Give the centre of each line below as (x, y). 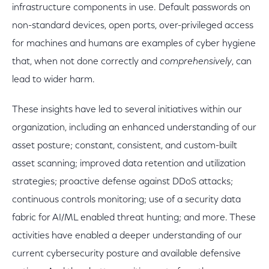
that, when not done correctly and (86, 62)
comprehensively (196, 62)
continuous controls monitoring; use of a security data (126, 200)
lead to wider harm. (53, 80)
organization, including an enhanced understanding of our (134, 128)
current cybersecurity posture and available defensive (126, 254)
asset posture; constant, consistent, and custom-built (125, 146)
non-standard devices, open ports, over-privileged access (133, 26)
